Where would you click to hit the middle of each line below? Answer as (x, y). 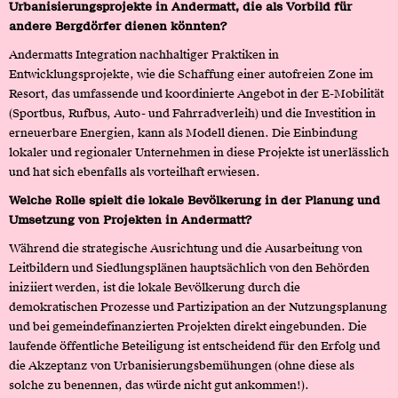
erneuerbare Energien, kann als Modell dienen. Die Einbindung (183, 132)
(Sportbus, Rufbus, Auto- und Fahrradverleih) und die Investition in (192, 113)
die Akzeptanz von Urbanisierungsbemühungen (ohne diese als (182, 365)
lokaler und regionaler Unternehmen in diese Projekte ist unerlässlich (199, 152)
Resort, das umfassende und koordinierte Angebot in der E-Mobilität (196, 93)
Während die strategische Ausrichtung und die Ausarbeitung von (186, 248)
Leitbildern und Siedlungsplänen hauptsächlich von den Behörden (189, 267)
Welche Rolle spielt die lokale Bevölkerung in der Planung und (195, 200)
